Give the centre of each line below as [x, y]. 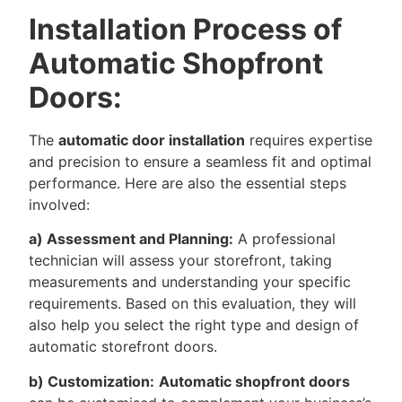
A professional [284, 239]
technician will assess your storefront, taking [180, 261]
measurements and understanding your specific [190, 282]
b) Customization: [92, 381]
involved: [59, 204]
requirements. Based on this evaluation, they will [192, 304]
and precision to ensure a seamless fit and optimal [200, 161]
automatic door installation [152, 140]
